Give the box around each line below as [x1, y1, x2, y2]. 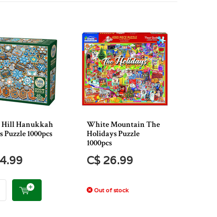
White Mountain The [86, 119, 160, 130]
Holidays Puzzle [86, 128, 139, 139]
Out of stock [92, 186, 128, 194]
